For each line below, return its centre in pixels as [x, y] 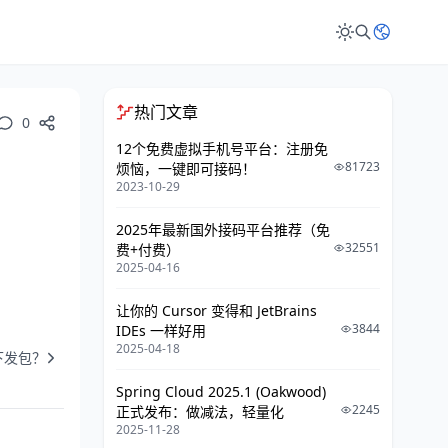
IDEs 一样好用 [161, 330]
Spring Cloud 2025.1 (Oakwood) [221, 391]
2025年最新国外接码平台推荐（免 [223, 229]
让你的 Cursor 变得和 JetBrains [216, 310]
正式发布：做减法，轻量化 [200, 411]
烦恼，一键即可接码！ [186, 168]
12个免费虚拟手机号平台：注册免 [222, 148]
